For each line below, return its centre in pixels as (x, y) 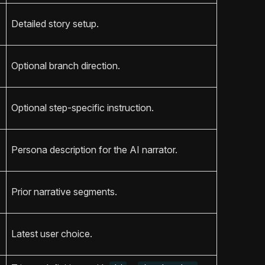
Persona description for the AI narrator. (94, 149)
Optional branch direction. (66, 65)
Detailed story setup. (55, 23)
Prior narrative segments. (64, 191)
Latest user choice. (52, 233)
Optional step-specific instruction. (83, 107)
